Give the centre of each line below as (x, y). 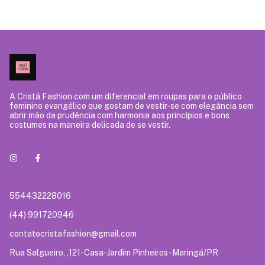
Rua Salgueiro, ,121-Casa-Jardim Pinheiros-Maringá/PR (114, 253)
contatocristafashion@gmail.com (73, 234)
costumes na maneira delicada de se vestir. (90, 125)
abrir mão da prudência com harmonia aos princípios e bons (119, 116)
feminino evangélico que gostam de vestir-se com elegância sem (132, 106)
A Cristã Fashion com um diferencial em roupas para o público (126, 97)
